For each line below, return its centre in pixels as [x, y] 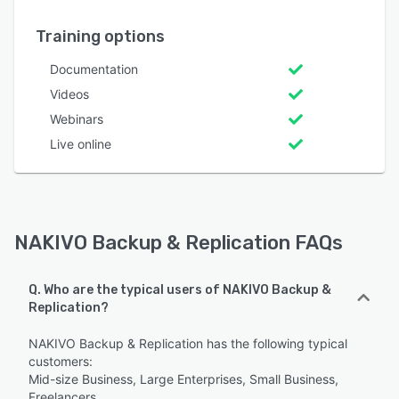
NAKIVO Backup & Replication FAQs [179, 243]
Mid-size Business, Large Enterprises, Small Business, [183, 379]
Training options [100, 37]
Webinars [77, 119]
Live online [81, 144]
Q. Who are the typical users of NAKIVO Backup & [180, 290]
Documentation [94, 69]
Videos [69, 94]
